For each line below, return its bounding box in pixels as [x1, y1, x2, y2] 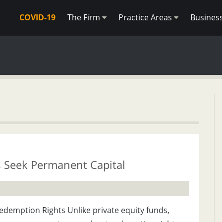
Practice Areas [118, 12, 174, 23]
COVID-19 [19, 12, 55, 23]
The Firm [67, 12, 102, 23]
